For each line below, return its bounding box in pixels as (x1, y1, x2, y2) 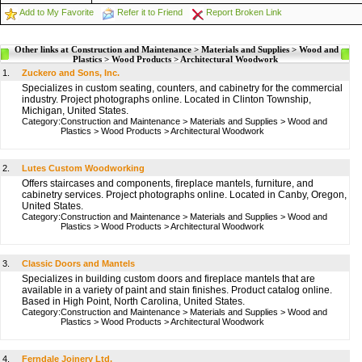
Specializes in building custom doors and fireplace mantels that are (22, 273, 315, 284)
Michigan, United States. (22, 105, 128, 116)
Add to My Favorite (19, 7, 94, 17)
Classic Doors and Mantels (22, 259, 135, 268)
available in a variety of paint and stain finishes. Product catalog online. (22, 284, 332, 296)
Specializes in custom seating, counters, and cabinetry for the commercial (22, 82, 343, 94)
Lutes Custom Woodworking (22, 163, 145, 173)
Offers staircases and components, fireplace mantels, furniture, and (22, 178, 314, 189)
